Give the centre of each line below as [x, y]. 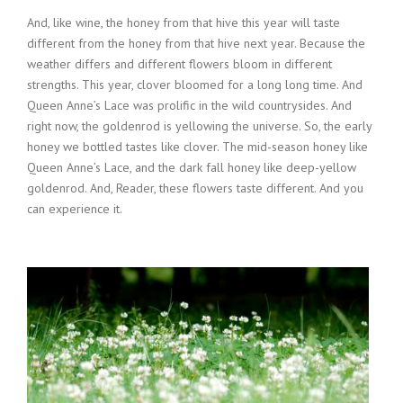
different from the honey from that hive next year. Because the [196, 43]
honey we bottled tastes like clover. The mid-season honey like [197, 146]
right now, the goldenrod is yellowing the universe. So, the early [199, 125]
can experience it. [75, 208]
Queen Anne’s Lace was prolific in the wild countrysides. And [189, 105]
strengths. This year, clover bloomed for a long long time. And [195, 84]
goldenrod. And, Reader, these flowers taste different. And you [195, 188]
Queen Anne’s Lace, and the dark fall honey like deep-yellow [192, 167]
